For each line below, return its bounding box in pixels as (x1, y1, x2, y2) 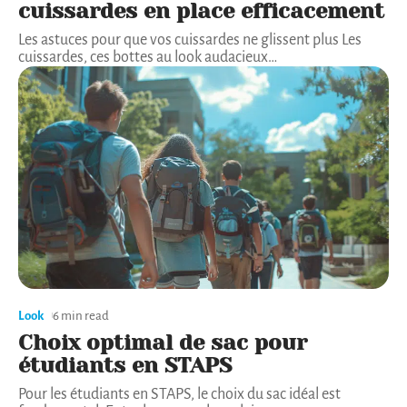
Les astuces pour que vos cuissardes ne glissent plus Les (18, 31, 362, 48)
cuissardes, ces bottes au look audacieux (18, 48, 268, 65)
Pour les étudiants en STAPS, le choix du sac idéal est (18, 385, 341, 402)
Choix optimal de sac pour (18, 329, 307, 355)
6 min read (53, 308, 109, 323)
